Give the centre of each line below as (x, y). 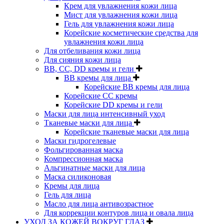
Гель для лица (67, 194)
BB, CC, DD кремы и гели (90, 68)
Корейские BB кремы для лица (137, 86)
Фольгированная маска (83, 149)
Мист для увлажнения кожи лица (121, 14)
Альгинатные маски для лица (94, 167)
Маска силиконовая (77, 176)
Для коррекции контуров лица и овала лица (119, 212)
